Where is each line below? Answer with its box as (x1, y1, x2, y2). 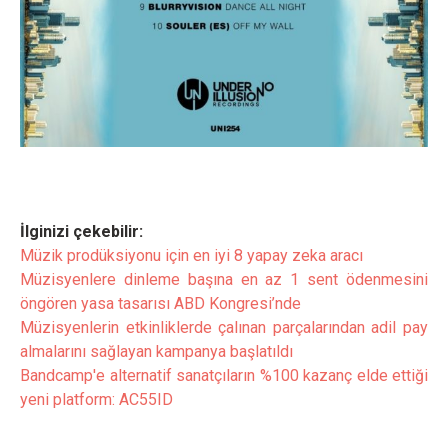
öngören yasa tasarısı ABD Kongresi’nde (20, 294, 301, 313)
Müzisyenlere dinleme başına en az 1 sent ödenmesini (20, 270, 428, 289)
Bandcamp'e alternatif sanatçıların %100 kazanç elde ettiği (20, 366, 428, 385)
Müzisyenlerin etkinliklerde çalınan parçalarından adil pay (20, 318, 428, 337)
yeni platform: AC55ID (20, 390, 173, 409)
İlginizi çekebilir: (20, 222, 143, 241)
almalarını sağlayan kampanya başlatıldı (20, 342, 293, 361)
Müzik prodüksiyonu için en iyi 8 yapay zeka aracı (20, 246, 363, 265)
